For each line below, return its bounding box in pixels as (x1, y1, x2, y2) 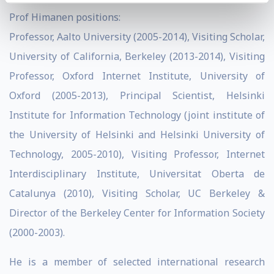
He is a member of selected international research (9, 255, 265, 268)
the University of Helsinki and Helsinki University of (9, 128, 265, 141)
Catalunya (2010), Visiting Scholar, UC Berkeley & (9, 187, 265, 200)
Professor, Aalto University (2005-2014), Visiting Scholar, (9, 30, 265, 43)
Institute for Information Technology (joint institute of (9, 108, 265, 122)
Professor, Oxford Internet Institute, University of (9, 69, 265, 83)
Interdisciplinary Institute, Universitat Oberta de (9, 167, 265, 180)
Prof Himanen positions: (9, 10, 120, 24)
